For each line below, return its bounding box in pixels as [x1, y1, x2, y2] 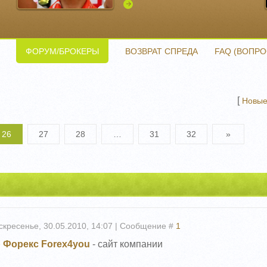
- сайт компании [90, 239, 163, 249]
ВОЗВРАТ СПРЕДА [125, 46, 198, 56]
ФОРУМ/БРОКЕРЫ [26, 46, 99, 56]
